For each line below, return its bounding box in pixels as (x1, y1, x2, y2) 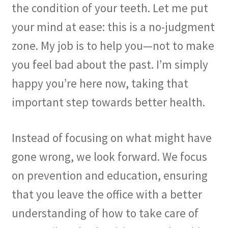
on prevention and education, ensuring (11, 167, 208, 183)
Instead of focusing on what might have (11, 130, 212, 145)
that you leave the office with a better (11, 186, 202, 202)
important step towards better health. (11, 95, 205, 110)
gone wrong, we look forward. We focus (11, 149, 207, 164)
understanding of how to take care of (11, 205, 198, 220)
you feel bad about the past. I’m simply (11, 57, 208, 72)
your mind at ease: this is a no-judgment (11, 19, 215, 35)
